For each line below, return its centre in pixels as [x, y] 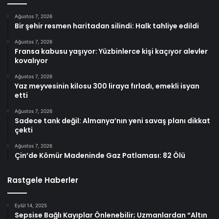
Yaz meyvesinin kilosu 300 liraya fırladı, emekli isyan [107, 86]
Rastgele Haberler [43, 180]
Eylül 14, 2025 [31, 205]
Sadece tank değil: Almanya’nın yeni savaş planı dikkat [112, 120]
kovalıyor [31, 60]
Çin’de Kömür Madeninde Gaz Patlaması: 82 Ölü [100, 155]
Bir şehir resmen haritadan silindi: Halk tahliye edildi [107, 26]
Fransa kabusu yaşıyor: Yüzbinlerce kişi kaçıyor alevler [111, 51]
